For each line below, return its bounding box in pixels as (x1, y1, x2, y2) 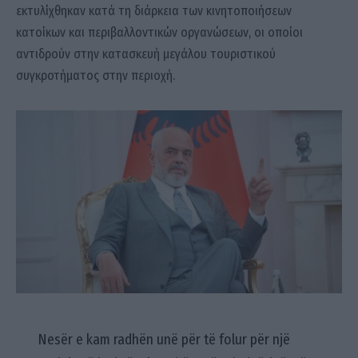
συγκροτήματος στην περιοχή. (16, 68, 175, 84)
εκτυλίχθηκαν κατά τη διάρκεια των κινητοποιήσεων (16, 3, 292, 19)
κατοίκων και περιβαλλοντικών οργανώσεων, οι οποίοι (16, 25, 303, 41)
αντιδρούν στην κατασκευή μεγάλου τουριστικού (16, 46, 276, 62)
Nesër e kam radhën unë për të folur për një (37, 330, 290, 348)
